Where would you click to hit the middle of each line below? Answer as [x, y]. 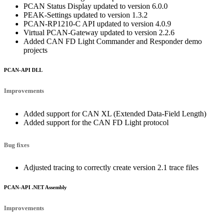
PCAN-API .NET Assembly [35, 187]
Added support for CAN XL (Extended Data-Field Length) [115, 113]
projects [35, 50]
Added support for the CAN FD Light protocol [96, 122]
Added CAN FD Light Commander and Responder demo [113, 42]
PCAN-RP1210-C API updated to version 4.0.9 [97, 24]
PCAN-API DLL [23, 70]
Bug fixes [17, 145]
